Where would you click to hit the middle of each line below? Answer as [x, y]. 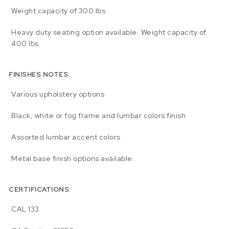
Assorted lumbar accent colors [66, 137]
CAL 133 [25, 209]
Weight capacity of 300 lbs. [60, 11]
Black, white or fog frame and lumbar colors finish [99, 116]
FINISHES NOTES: [39, 74]
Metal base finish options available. [73, 159]
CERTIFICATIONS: [40, 189]
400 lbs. [26, 44]
